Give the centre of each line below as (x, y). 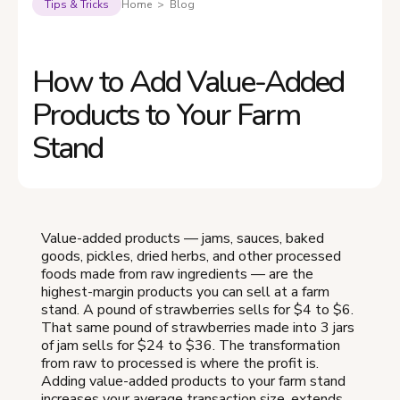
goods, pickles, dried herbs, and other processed (191, 257)
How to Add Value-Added (188, 83)
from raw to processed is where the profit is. (180, 364)
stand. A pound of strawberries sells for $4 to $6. (197, 310)
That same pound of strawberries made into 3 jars (198, 328)
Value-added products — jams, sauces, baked (183, 239)
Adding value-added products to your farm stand (193, 382)
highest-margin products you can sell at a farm (185, 292)
